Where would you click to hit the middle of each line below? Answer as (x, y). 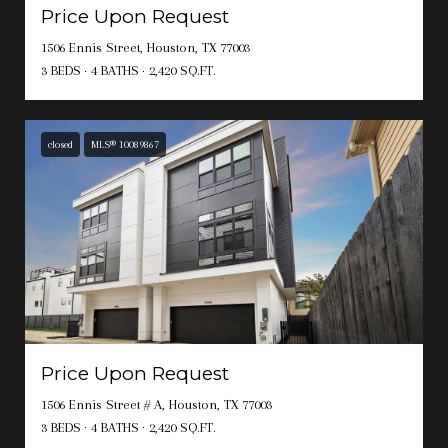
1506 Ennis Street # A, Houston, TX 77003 (156, 404)
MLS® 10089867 (125, 145)
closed (60, 145)
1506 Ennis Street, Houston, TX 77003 (145, 48)
